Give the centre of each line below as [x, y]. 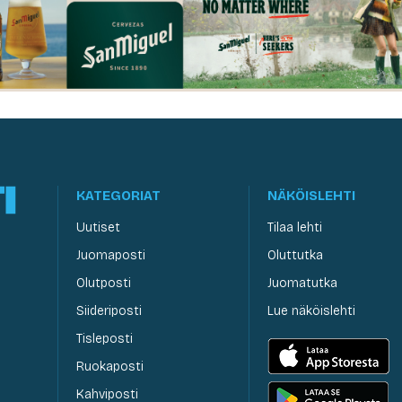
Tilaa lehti [295, 227]
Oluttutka [296, 255]
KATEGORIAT [118, 195]
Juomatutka [303, 283]
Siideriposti [109, 310]
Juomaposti [110, 255]
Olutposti [103, 283]
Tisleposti [104, 338]
